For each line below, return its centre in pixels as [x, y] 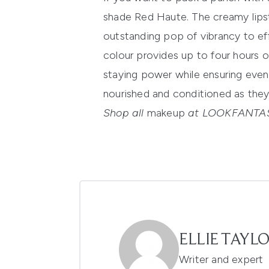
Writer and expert [221, 260]
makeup [166, 113]
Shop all [125, 113]
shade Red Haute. [148, 17]
